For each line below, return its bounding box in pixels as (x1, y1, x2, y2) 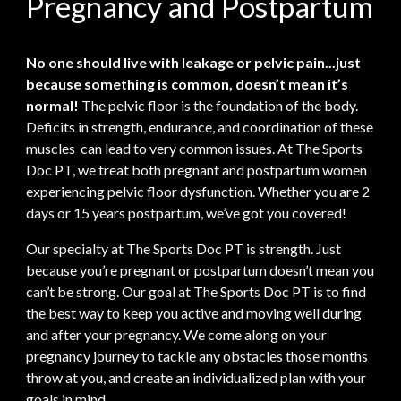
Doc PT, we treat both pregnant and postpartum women (26, 161, 368, 179)
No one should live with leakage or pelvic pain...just (26, 54, 362, 72)
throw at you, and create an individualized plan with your (26, 369, 367, 387)
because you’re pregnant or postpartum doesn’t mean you (26, 261, 375, 279)
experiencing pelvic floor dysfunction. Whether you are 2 (26, 183, 371, 200)
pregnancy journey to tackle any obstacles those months (26, 347, 369, 365)
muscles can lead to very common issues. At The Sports (26, 140, 363, 158)
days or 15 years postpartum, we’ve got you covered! (26, 204, 347, 222)
